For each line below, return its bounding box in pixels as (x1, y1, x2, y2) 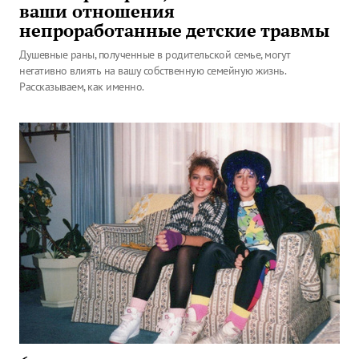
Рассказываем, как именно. (19, 79, 144, 94)
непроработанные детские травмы (19, 19, 329, 42)
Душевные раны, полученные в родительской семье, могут (19, 47, 291, 62)
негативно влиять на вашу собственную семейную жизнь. (19, 63, 285, 78)
